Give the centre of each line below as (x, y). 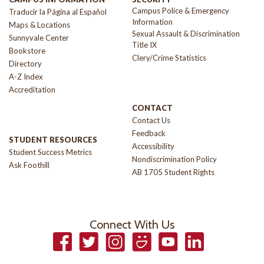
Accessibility (153, 146)
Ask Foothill (29, 165)
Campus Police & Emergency (181, 11)
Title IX (144, 45)
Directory (25, 64)
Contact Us (151, 120)
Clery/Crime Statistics (169, 58)
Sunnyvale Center (39, 38)
